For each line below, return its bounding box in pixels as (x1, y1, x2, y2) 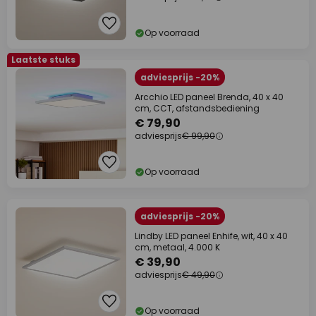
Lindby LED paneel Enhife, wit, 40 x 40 (135, 230, 288, 243)
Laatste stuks (11, 54, 75, 66)
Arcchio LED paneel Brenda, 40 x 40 (135, 91, 284, 104)
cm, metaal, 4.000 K (135, 241, 220, 254)
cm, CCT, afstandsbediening (135, 102, 260, 115)
